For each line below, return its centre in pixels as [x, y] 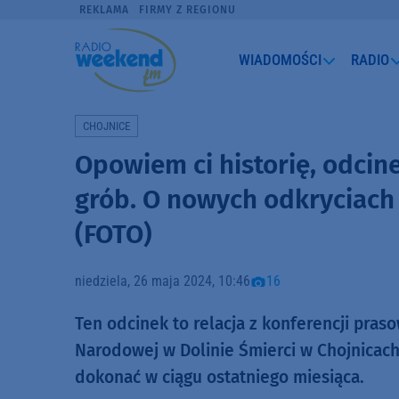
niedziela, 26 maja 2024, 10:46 [163, 281]
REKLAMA [105, 10]
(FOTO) [114, 234]
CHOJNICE [106, 126]
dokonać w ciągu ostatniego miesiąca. [220, 378]
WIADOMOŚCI [281, 59]
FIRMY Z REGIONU [187, 10]
